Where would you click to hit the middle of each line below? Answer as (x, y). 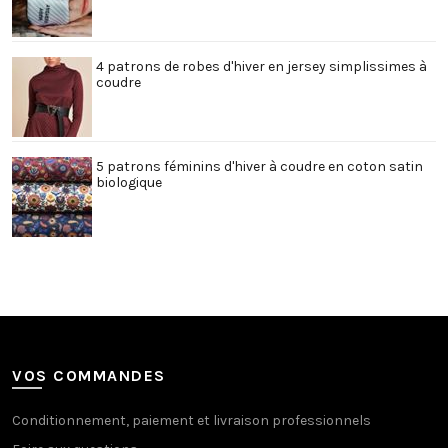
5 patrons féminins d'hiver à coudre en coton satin (259, 166)
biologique (129, 182)
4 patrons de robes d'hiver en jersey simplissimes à (261, 66)
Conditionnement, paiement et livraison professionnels (191, 420)
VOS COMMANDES (89, 375)
